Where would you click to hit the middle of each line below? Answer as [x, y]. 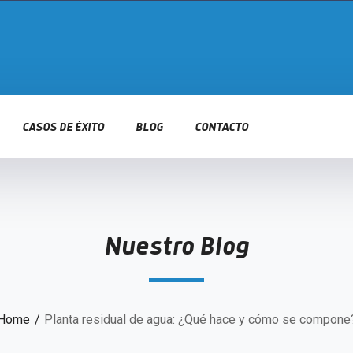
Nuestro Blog [176, 248]
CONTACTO [221, 127]
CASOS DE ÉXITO [63, 127]
